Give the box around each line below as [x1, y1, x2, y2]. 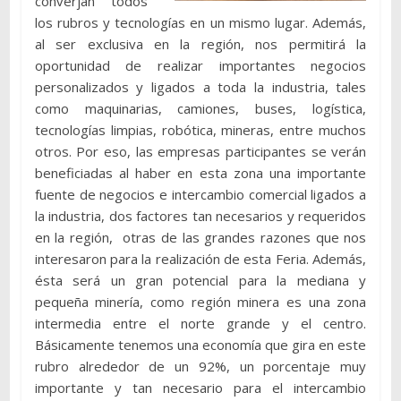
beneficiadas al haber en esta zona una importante [34, 164, 367, 183]
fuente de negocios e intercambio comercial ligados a [34, 185, 367, 204]
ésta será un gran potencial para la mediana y [34, 271, 367, 290]
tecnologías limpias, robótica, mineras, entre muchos [34, 121, 367, 140]
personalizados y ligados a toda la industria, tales [34, 78, 367, 97]
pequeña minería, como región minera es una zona [34, 293, 367, 311]
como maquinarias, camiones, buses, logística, [34, 99, 367, 118]
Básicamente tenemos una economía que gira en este [34, 336, 367, 354]
